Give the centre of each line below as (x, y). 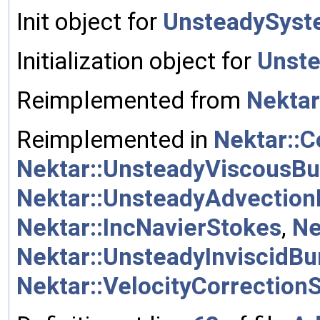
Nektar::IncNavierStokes (149, 227)
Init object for (90, 21)
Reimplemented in (115, 139)
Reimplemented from (131, 100)
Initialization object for (137, 61)
